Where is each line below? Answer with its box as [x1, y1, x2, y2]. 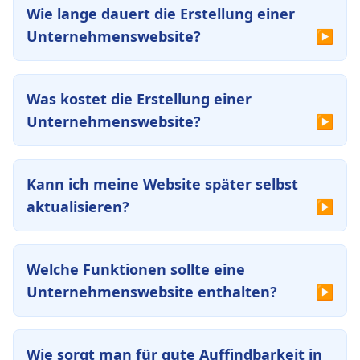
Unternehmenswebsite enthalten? [27, 282, 277, 301]
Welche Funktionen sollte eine [27, 260, 245, 279]
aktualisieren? [27, 197, 129, 216]
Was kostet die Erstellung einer [27, 89, 252, 108]
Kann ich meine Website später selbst [27, 174, 298, 194]
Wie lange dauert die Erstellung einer [27, 4, 295, 23]
